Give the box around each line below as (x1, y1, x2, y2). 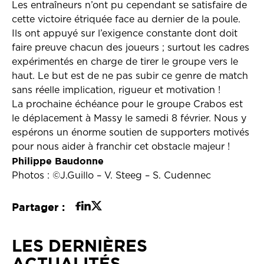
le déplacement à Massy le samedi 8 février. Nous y (12, 114, 246, 123)
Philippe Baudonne (12, 156, 104, 166)
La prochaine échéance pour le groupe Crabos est (12, 100, 243, 109)
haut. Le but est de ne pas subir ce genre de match (12, 71, 248, 81)
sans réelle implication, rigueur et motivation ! (12, 85, 220, 95)
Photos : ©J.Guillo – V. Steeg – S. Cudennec (12, 171, 211, 180)
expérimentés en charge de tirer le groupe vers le (12, 57, 238, 67)
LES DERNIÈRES (12, 236, 147, 255)
